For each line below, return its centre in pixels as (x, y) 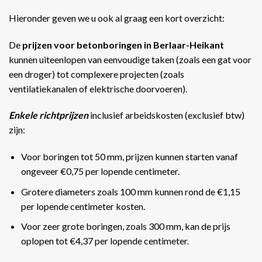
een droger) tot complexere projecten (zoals (96, 74)
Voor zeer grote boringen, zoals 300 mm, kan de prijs (125, 226)
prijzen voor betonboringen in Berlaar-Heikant (123, 44)
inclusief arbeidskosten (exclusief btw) (166, 115)
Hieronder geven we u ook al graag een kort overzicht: (117, 18)
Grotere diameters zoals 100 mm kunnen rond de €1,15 (130, 191)
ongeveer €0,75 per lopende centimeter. (100, 171)
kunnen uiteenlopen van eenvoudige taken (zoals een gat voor (130, 59)
